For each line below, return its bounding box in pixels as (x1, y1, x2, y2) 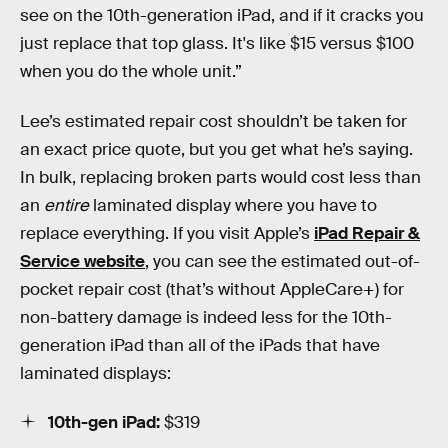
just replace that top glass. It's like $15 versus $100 (20, 33, 414, 55)
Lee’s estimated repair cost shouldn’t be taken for (20, 110, 407, 132)
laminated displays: (20, 362, 171, 384)
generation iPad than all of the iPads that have (20, 334, 380, 356)
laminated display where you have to (89, 194, 377, 216)
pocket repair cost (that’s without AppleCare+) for (20, 278, 404, 300)
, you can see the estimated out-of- (145, 250, 420, 272)
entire (44, 194, 89, 216)
